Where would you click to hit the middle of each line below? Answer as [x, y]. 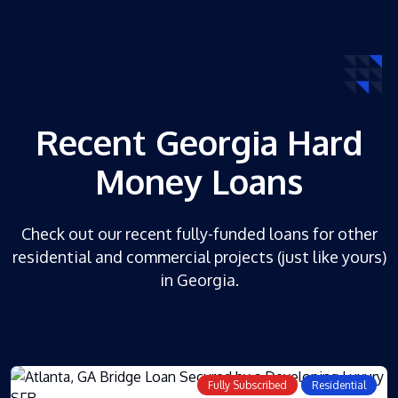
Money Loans [199, 181]
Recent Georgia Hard [199, 142]
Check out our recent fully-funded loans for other [199, 233]
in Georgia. [199, 279]
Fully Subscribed [247, 385]
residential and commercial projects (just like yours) [199, 256]
